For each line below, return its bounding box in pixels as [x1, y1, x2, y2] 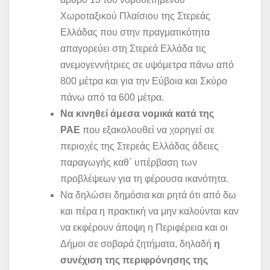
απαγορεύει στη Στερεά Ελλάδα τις [60, 43, 206, 54]
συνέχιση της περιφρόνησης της [60, 255, 208, 266]
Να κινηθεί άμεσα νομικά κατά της [60, 108, 214, 119]
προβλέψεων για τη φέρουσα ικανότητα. [60, 174, 228, 184]
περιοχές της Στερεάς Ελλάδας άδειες [60, 141, 219, 152]
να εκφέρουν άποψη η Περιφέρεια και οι [60, 222, 228, 233]
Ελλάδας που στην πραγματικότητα [60, 27, 210, 38]
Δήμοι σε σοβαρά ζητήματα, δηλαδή [60, 239, 214, 250]
